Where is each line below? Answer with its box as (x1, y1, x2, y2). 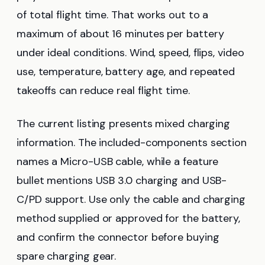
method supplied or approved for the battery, (17, 211, 241, 226)
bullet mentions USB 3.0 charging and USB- (17, 173, 227, 188)
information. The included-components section (17, 135, 247, 150)
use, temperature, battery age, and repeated (17, 64, 235, 79)
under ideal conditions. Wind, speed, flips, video (17, 46, 244, 60)
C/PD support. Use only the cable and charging (17, 192, 245, 207)
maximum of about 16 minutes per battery (17, 27, 224, 41)
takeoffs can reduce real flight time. (17, 83, 190, 98)
